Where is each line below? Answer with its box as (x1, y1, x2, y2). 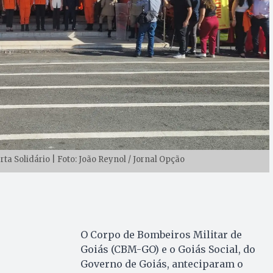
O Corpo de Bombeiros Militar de (80, 228, 242, 241)
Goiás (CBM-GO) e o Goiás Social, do (80, 243, 255, 255)
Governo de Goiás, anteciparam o (80, 257, 243, 270)
